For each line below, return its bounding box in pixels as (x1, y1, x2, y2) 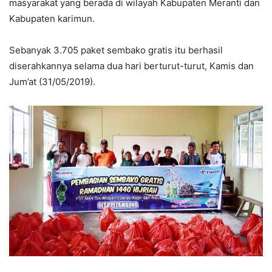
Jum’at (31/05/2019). (9, 76, 95, 88)
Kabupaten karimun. (9, 13, 95, 25)
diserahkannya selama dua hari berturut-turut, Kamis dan (9, 60, 254, 72)
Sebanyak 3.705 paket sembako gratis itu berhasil (9, 44, 223, 56)
